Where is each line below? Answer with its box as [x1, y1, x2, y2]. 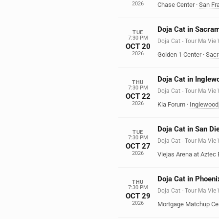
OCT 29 [125, 191, 151, 200]
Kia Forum [157, 101, 185, 108]
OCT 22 [125, 91, 151, 101]
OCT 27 [125, 141, 151, 151]
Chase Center [157, 1, 195, 8]
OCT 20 [125, 42, 151, 51]
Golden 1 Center [157, 51, 201, 58]
